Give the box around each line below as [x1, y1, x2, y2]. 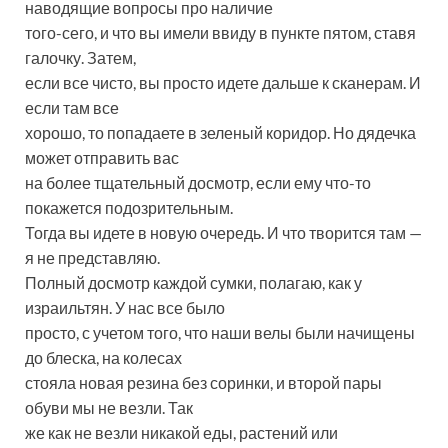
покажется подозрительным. [25, 198, 233, 218]
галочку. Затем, [25, 48, 136, 68]
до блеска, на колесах [25, 348, 182, 368]
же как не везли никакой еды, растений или [25, 423, 338, 443]
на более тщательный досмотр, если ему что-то [25, 173, 371, 193]
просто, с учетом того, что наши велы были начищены [25, 323, 415, 343]
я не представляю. [25, 248, 160, 268]
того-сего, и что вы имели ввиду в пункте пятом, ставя [25, 23, 416, 43]
